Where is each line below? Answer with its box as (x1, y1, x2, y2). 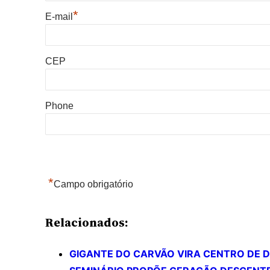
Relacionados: (45, 214, 129, 231)
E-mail (45, 11, 74, 22)
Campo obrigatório (54, 179, 134, 189)
